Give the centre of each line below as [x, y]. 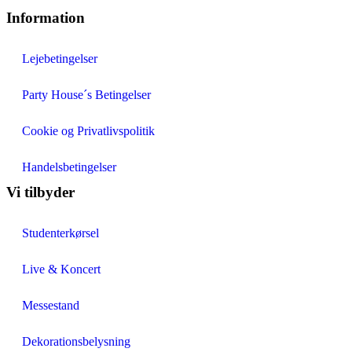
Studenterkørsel [60, 233]
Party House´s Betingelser [86, 95]
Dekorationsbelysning [76, 342]
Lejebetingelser [60, 59]
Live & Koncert [61, 269]
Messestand [51, 306]
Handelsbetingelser [69, 167]
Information [46, 18]
